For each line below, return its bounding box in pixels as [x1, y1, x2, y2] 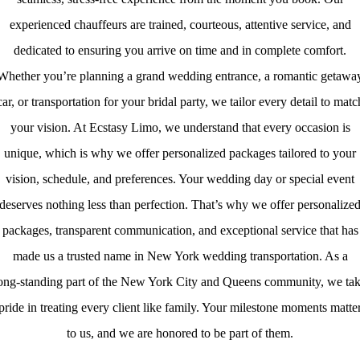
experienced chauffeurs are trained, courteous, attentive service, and [9, 17, 351, 31]
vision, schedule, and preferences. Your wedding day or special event [6, 171, 354, 186]
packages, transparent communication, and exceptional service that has [2, 223, 358, 237]
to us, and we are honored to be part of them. [67, 325, 293, 340]
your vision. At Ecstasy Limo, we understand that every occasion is [10, 120, 350, 134]
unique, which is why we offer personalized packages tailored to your [4, 145, 356, 160]
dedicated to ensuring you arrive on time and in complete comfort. [14, 43, 346, 57]
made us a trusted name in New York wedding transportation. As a [12, 248, 348, 263]
